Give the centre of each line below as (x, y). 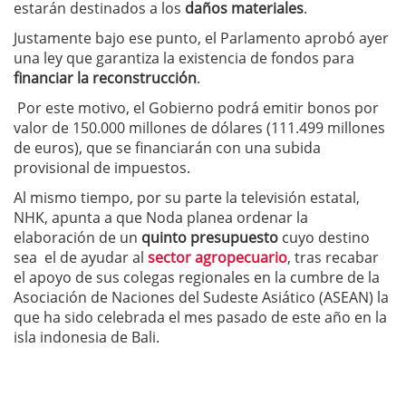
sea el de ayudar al (81, 258)
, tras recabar (333, 258)
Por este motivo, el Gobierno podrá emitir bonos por (196, 108)
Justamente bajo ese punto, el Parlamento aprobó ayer (201, 39)
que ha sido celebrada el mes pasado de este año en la (200, 318)
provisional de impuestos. (102, 168)
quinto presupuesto (210, 238)
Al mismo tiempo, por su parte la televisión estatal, (187, 198)
